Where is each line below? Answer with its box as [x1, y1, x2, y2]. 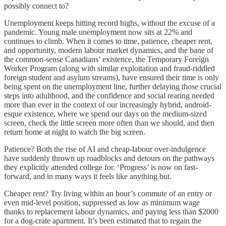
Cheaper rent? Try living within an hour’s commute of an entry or [4, 189, 212, 198]
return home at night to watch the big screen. [4, 127, 145, 136]
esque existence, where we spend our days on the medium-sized [4, 109, 207, 118]
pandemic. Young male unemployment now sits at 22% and [4, 27, 192, 36]
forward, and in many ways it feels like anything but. [4, 172, 172, 181]
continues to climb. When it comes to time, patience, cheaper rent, [4, 36, 212, 45]
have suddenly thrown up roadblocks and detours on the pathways [4, 153, 214, 162]
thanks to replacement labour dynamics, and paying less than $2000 [4, 207, 218, 216]
